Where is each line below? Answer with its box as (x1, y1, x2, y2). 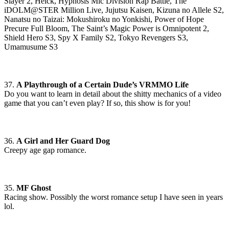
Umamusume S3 (4, 42, 58, 52)
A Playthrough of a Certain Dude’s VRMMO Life (16, 80, 189, 89)
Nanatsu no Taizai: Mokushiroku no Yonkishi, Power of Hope (4, 15, 204, 24)
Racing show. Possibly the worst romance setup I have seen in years (4, 193, 223, 202)
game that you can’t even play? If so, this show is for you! (4, 99, 191, 108)
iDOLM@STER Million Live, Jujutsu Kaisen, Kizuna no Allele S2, (4, 6, 224, 15)
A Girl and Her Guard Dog (16, 136, 110, 146)
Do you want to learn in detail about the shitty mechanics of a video (4, 89, 221, 99)
